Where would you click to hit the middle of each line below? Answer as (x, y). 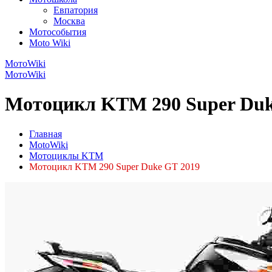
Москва (69, 21)
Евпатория (76, 10)
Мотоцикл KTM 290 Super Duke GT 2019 (114, 166)
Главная (46, 134)
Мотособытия (58, 32)
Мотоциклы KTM (66, 155)
